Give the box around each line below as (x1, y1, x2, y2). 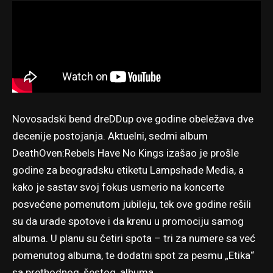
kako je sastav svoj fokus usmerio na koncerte (12, 179, 224, 195)
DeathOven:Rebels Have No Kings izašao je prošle (12, 145, 239, 161)
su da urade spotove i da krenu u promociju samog (12, 213, 244, 229)
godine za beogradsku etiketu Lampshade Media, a (12, 162, 244, 178)
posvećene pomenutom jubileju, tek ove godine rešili (12, 196, 251, 212)
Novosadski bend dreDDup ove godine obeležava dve (12, 111, 253, 127)
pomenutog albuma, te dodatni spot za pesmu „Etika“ (12, 247, 254, 263)
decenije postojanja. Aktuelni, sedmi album (12, 128, 208, 144)
